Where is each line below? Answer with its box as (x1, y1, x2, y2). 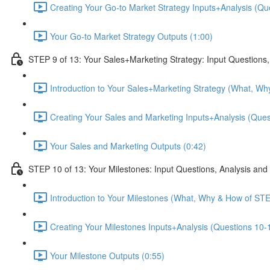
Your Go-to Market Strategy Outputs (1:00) (50, 30, 213, 42)
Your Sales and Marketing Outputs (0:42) (50, 139, 206, 152)
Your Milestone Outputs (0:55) (50, 249, 165, 262)
